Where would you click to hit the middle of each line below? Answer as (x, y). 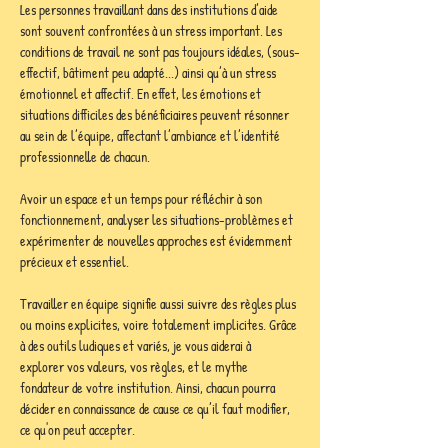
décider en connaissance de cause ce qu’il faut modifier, (156, 408)
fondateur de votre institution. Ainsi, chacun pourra (149, 387)
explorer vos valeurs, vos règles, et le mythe (135, 366)
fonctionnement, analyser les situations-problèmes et (158, 219)
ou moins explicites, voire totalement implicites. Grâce (160, 324)
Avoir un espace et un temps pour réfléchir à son (142, 198)
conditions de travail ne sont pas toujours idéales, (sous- (160, 51)
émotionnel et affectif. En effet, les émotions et (142, 93)
